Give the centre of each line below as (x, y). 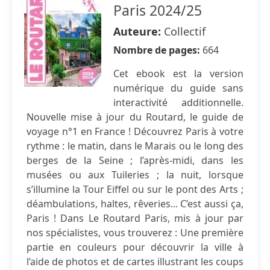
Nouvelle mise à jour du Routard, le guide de (135, 117)
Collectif (185, 31)
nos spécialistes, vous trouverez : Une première (135, 233)
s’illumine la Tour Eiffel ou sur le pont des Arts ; (135, 189)
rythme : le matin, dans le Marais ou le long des (135, 146)
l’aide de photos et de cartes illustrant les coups (135, 262)
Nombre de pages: (158, 50)
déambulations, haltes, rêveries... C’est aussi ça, (135, 204)
